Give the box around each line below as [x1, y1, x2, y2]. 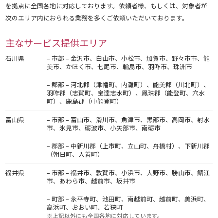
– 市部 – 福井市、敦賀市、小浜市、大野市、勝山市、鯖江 [47, 167, 210, 177]
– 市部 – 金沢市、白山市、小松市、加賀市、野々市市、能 [47, 53, 210, 63]
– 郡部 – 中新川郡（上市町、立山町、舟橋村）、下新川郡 [47, 141, 210, 150]
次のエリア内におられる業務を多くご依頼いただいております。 [5, 13, 189, 22]
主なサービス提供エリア [5, 36, 108, 50]
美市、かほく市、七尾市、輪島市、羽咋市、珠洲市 [47, 61, 193, 71]
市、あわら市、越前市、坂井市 [47, 176, 136, 185]
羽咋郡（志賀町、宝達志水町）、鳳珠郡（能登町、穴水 [47, 88, 205, 97]
